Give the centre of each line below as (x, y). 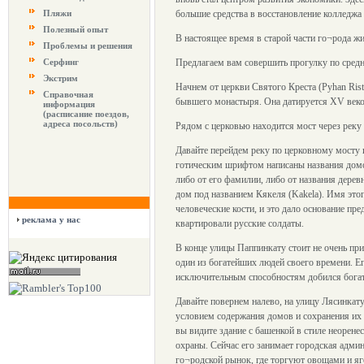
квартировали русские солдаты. (240, 223)
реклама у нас (51, 219)
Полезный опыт (76, 29)
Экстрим (61, 78)
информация (69, 104)
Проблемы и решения (88, 45)
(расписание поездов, (86, 114)
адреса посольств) (80, 123)
